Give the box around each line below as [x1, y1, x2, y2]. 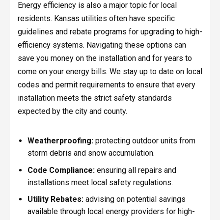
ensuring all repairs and [94, 165, 176, 175]
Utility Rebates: [27, 194, 83, 204]
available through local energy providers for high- [27, 207, 195, 217]
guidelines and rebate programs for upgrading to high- [17, 27, 202, 37]
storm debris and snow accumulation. [27, 148, 155, 158]
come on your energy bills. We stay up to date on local [17, 67, 202, 77]
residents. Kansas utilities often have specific [17, 14, 175, 24]
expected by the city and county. [17, 107, 127, 116]
